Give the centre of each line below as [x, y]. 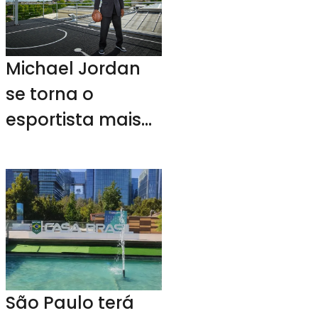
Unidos [36, 170]
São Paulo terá [70, 302]
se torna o [50, 94]
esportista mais [74, 119]
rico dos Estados [77, 145]
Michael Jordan [73, 68]
